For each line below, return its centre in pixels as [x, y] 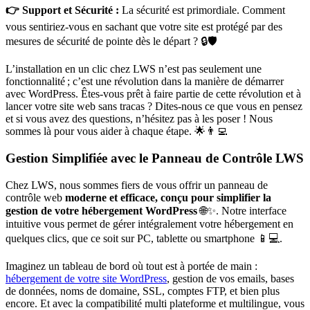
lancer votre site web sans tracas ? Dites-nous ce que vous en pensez [154, 107]
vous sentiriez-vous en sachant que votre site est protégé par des [144, 27]
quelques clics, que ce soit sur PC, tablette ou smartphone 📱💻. [144, 238]
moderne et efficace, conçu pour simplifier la [168, 197]
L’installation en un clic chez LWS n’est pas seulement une [134, 69]
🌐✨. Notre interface [242, 210]
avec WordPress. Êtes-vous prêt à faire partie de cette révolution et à [153, 94]
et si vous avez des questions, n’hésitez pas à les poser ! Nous [139, 119]
